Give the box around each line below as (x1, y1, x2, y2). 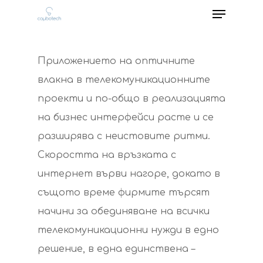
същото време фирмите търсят (38, 187, 210, 198)
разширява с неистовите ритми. (38, 131, 210, 141)
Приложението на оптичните (38, 56, 195, 66)
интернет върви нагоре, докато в (38, 168, 220, 179)
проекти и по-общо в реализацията (38, 93, 225, 104)
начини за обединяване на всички (38, 206, 210, 217)
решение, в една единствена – (38, 244, 195, 254)
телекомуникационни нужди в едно (38, 225, 219, 235)
